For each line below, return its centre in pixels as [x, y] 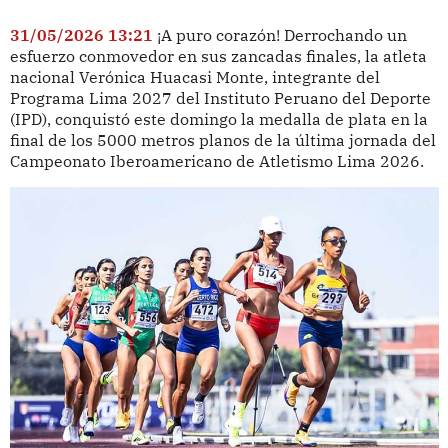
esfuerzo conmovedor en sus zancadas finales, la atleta [218, 55]
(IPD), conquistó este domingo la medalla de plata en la [218, 118]
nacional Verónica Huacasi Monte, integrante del [194, 76]
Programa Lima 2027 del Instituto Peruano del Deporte [220, 97]
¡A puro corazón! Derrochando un [281, 34]
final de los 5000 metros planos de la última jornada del [222, 139]
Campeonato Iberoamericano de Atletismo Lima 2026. [216, 160]
